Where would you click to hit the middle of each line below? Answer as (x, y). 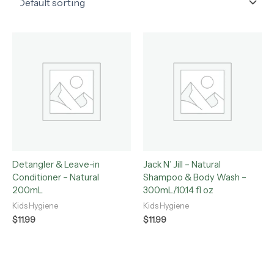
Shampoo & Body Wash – (195, 177)
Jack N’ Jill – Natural (182, 164)
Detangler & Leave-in (56, 164)
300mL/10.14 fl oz (178, 190)
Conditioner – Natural (56, 177)
